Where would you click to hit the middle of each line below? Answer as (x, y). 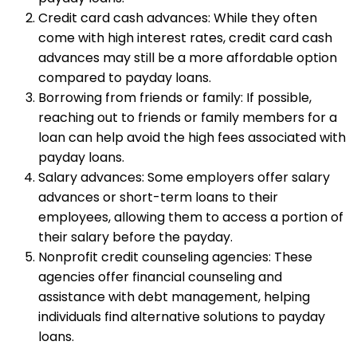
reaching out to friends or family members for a (188, 118)
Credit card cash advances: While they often (178, 18)
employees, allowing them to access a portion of (191, 218)
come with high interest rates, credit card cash (185, 38)
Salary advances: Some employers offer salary (184, 178)
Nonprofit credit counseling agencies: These (175, 257)
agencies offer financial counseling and (160, 277)
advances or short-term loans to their (158, 198)
